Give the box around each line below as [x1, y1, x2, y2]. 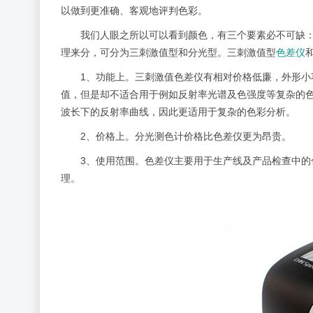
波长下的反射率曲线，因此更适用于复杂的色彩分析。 [61, 106, 296, 117]
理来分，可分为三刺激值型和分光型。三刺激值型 [61, 47, 276, 58]
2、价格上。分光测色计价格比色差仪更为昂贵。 [80, 131, 291, 142]
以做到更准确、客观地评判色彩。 [61, 5, 208, 16]
